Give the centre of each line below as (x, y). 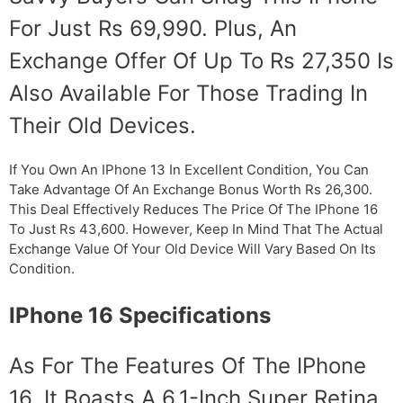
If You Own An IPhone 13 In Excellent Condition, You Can (189, 170)
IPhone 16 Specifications (140, 315)
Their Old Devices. (103, 126)
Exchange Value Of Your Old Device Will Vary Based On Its (193, 249)
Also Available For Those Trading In (188, 94)
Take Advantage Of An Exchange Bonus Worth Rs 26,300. (191, 190)
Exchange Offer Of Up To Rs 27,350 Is (201, 61)
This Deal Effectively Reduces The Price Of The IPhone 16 (193, 210)
